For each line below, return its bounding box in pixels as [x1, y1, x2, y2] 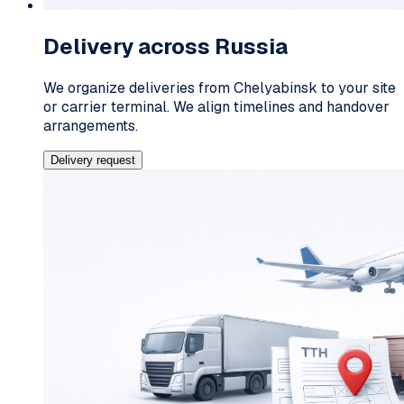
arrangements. [43, 115, 138, 135]
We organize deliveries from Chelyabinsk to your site [43, 78, 396, 97]
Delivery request [50, 152, 135, 167]
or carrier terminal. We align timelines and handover [43, 96, 390, 116]
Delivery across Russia [43, 32, 288, 60]
